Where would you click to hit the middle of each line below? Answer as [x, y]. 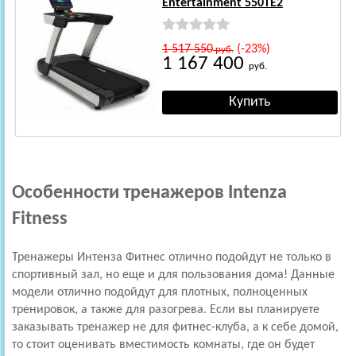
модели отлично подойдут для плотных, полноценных [160, 292]
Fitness [40, 219]
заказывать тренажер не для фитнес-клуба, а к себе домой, [175, 327]
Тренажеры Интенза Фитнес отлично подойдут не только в [172, 257]
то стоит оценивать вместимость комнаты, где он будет [163, 344]
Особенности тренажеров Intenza [149, 193]
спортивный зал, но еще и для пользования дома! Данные [173, 275]
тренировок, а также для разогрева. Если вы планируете [166, 310]
